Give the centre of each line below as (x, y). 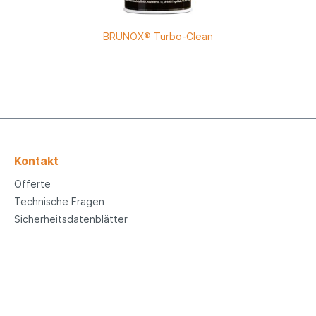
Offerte (32, 183)
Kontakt (36, 160)
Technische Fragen (59, 201)
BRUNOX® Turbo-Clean (158, 37)
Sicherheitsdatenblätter (71, 219)
